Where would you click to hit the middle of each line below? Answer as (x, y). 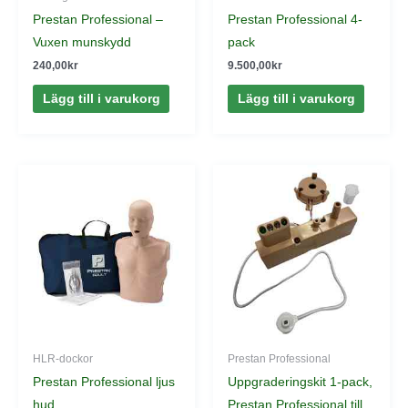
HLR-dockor (63, 359)
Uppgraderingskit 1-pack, (301, 382)
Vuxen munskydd (82, 43)
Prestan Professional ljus (104, 382)
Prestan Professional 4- (296, 20)
